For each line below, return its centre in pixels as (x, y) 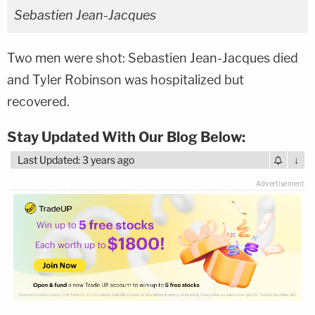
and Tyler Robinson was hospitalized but (126, 80)
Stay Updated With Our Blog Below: (126, 137)
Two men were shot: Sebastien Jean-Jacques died (153, 58)
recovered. (38, 102)
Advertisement (280, 184)
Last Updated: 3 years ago (76, 160)
